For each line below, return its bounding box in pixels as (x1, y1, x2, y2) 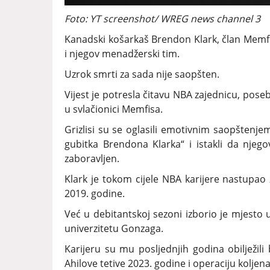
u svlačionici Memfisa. (64, 102, 163, 116)
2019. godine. (64, 187, 125, 201)
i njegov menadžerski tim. (64, 47, 180, 61)
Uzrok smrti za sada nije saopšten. (64, 67, 219, 81)
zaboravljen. (64, 152, 119, 166)
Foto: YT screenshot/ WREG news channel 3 (64, 12, 260, 26)
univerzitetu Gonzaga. (64, 222, 163, 236)
